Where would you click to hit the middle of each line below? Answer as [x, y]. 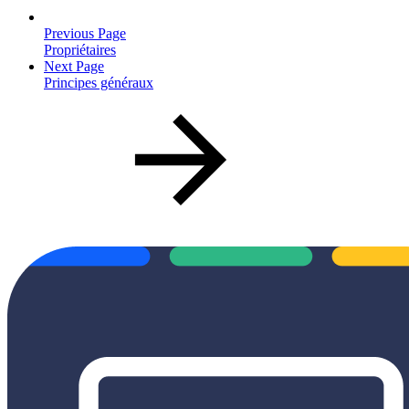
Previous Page [85, 34]
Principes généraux [99, 83]
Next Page [74, 67]
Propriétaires [80, 50]
